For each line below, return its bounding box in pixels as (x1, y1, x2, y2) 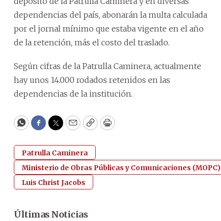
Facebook (37, 121, 79, 133)
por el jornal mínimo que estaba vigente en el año (14, 23, 204, 34)
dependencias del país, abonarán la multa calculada (14, 9, 207, 20)
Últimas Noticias (14, 208, 88, 220)
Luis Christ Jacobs (22, 178, 85, 187)
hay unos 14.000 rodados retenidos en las (14, 74, 170, 85)
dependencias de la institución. (14, 88, 133, 99)
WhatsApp (20, 121, 67, 133)
